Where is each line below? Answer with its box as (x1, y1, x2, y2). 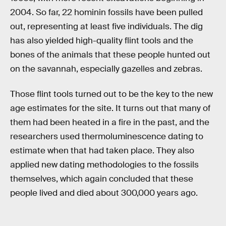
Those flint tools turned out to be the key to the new (10, 88, 213, 99)
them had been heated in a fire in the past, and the (10, 117, 209, 128)
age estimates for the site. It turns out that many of (10, 102, 210, 114)
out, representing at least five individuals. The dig (10, 21, 203, 32)
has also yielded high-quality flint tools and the (10, 35, 193, 46)
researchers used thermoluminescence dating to (10, 131, 203, 142)
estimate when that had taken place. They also (10, 145, 194, 156)
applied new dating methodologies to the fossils (10, 159, 199, 170)
